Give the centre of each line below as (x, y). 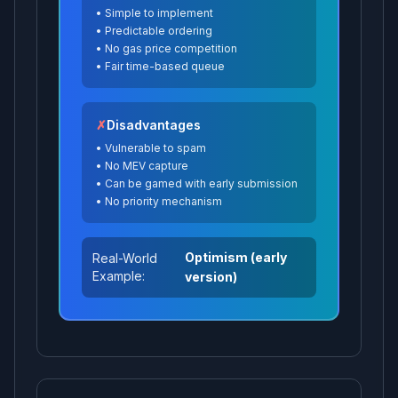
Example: (119, 276)
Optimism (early (236, 257)
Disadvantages (154, 125)
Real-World (125, 258)
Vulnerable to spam (155, 148)
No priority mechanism (163, 201)
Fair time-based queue (165, 66)
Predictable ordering (159, 31)
